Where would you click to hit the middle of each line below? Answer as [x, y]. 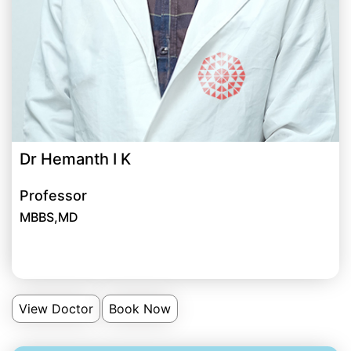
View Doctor [56, 308]
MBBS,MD [49, 217]
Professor [53, 195]
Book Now [140, 308]
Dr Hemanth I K [75, 159]
